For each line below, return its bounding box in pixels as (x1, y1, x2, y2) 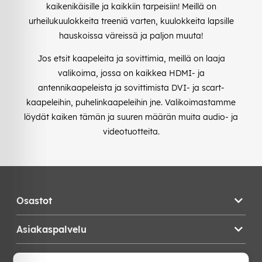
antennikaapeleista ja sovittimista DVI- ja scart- (37, 82, 225, 93)
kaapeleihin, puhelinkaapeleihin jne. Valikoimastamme (26, 96, 236, 108)
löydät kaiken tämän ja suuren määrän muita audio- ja (24, 111, 238, 122)
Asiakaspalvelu (16, 223, 87, 235)
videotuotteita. (102, 126, 160, 137)
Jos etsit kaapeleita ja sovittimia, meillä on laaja (37, 53, 225, 64)
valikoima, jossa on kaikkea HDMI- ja (57, 67, 205, 78)
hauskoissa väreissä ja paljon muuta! (59, 30, 203, 41)
